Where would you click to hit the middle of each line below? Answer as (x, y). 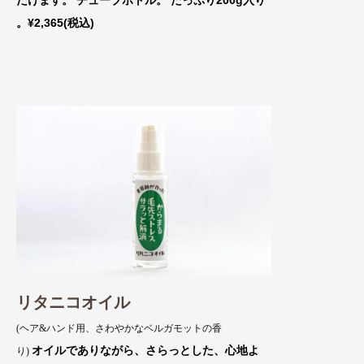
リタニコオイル (73, 302)
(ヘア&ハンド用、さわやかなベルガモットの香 (119, 328)
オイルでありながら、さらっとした (123, 350)
